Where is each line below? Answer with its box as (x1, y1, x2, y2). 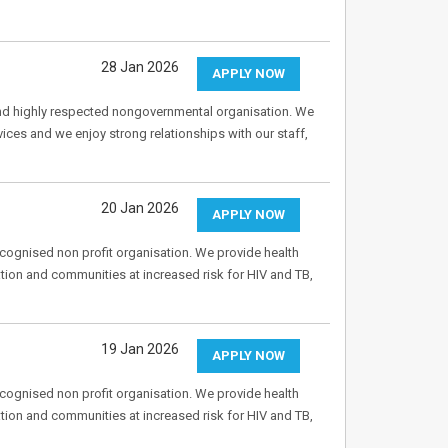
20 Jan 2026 (100, 200, 179, 216)
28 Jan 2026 (100, 59, 179, 75)
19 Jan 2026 (100, 341, 179, 357)
